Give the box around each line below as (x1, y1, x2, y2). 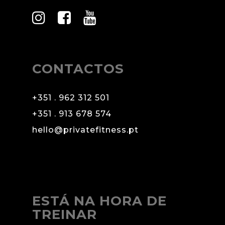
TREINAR (32, 206, 97, 223)
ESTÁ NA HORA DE (32, 193, 167, 209)
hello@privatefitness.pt (32, 125, 139, 135)
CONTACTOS (32, 61, 124, 77)
